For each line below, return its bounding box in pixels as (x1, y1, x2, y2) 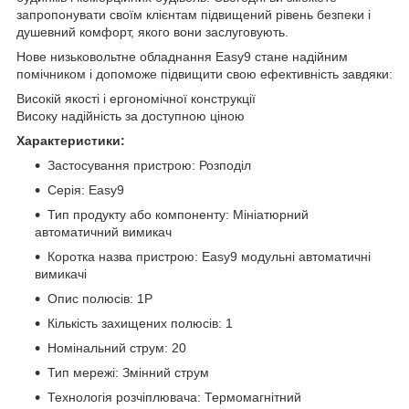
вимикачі (35, 266, 87, 281)
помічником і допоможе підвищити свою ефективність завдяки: (16, 66, 393, 81)
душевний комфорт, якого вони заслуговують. (16, 24, 288, 39)
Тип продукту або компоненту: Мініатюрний (47, 206, 309, 222)
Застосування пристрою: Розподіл (47, 157, 251, 173)
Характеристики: (16, 132, 125, 148)
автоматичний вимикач (35, 224, 172, 239)
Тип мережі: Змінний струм (47, 364, 209, 380)
